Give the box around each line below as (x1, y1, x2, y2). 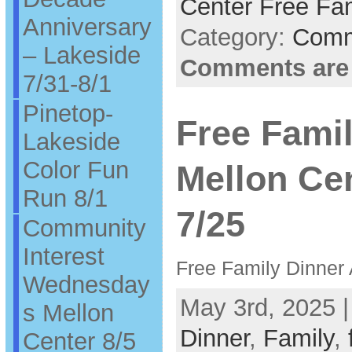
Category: (179, 24, 292, 52)
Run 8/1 (22, 184, 108, 212)
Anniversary (22, 13, 152, 41)
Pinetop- (22, 99, 113, 127)
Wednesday (22, 270, 150, 299)
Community (22, 214, 146, 242)
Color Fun (22, 156, 129, 184)
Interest (22, 242, 104, 270)
